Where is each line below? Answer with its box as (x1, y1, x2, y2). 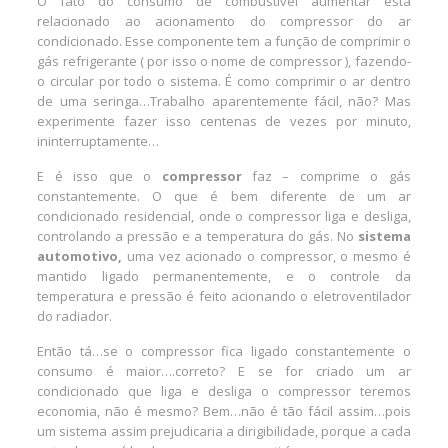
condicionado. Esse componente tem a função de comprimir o (37, 31, 411, 50)
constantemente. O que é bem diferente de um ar (37, 186, 411, 205)
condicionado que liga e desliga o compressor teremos (37, 381, 411, 400)
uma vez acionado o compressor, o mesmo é (122, 246, 411, 265)
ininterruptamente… (37, 131, 160, 150)
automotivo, (37, 246, 123, 265)
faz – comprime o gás (241, 166, 411, 185)
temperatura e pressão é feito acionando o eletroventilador (37, 286, 411, 305)
